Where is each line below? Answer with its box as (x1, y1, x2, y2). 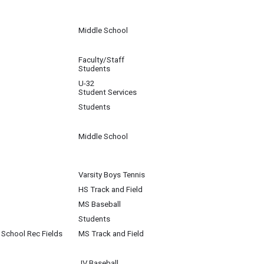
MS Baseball (78, 200, 121, 209)
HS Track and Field (78, 185, 143, 194)
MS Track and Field (78, 229, 144, 238)
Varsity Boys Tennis (78, 170, 145, 179)
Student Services (78, 88, 137, 97)
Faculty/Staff (78, 55, 124, 64)
